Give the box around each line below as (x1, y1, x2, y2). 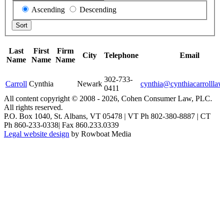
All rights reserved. (4, 103, 63, 111)
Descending (78, 5, 116, 14)
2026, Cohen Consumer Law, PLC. (102, 94, 212, 103)
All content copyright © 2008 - (4, 94, 102, 103)
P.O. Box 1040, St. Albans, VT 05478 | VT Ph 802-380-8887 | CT (4, 111, 211, 120)
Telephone (104, 51, 138, 59)
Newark (77, 79, 102, 88)
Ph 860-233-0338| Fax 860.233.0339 (4, 120, 119, 129)
